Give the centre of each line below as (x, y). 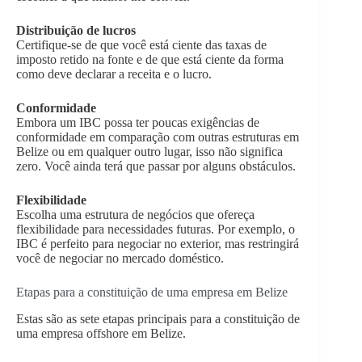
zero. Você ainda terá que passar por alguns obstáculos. (156, 166)
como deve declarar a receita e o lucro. (114, 74)
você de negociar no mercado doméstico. (120, 259)
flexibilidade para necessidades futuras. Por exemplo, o (156, 229)
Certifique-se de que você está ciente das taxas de (141, 45)
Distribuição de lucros (76, 31)
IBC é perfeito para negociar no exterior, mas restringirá (158, 244)
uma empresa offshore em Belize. (101, 333)
